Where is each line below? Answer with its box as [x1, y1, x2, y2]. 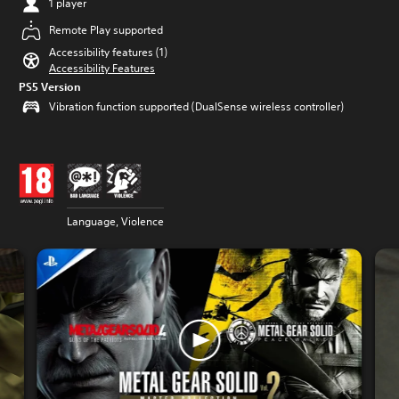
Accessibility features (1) [49, 45, 167, 60]
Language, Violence [67, 214, 164, 229]
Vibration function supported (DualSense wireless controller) [49, 99, 344, 114]
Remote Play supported [49, 22, 163, 37]
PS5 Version [19, 79, 81, 94]
